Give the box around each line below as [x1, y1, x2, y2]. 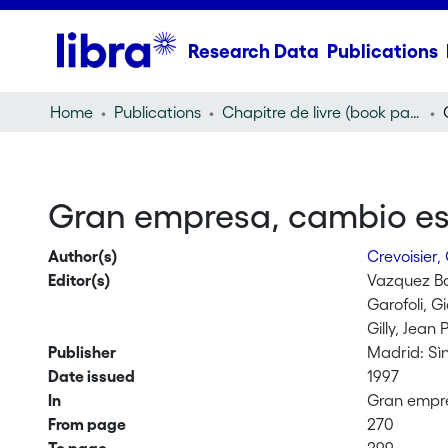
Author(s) [47, 247, 118, 265]
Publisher [47, 343, 116, 361]
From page [47, 415, 126, 433]
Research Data [187, 40, 319, 62]
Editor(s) [47, 271, 111, 289]
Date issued [47, 367, 135, 385]
